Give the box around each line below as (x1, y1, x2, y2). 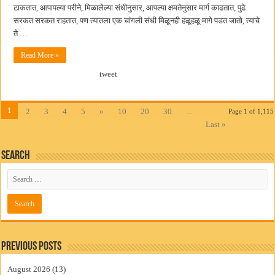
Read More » (21, 51, 60, 60)
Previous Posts (1, 241, 62, 254)
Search (1, 150, 31, 163)
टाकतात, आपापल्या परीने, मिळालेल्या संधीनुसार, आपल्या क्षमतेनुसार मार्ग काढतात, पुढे (14, 3, 246, 13)
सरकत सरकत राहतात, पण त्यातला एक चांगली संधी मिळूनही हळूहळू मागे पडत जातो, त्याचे (14, 16, 260, 26)
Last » (206, 120, 227, 130)
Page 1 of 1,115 (228, 107, 274, 115)
